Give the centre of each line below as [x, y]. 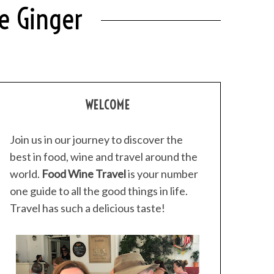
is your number [162, 174]
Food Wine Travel [84, 174]
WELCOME [108, 105]
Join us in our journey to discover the [96, 139]
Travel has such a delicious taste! [87, 208]
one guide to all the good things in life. [99, 191]
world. [26, 174]
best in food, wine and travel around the [104, 157]
